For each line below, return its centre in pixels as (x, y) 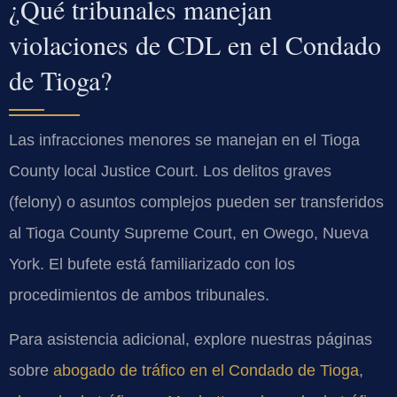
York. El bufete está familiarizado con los (152, 265)
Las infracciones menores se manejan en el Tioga (184, 140)
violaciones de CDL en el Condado (195, 45)
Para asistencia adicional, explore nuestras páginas (191, 339)
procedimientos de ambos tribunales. (139, 296)
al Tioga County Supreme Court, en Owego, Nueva (189, 234)
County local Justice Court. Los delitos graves (170, 171)
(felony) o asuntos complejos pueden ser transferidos (196, 202)
